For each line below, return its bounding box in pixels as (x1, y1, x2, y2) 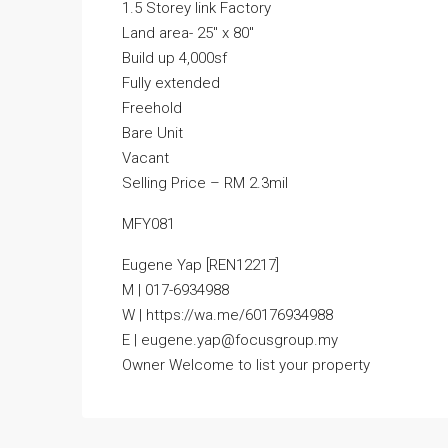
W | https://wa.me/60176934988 (122, 306, 333, 324)
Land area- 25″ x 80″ (122, 24, 254, 42)
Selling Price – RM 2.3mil (122, 174, 288, 192)
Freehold (122, 99, 182, 117)
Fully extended (122, 74, 220, 92)
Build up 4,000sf (122, 49, 227, 67)
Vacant (122, 149, 169, 167)
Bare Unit (122, 124, 183, 142)
